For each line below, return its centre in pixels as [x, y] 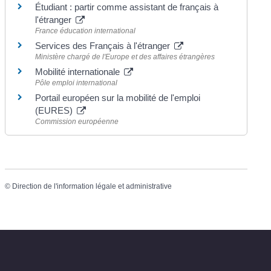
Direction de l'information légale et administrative [92, 187]
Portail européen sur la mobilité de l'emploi [118, 97]
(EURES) [55, 110]
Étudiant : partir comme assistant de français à [127, 7]
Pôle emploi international [77, 83]
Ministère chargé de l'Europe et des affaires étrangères [125, 57]
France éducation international [86, 31]
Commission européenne [77, 121]
